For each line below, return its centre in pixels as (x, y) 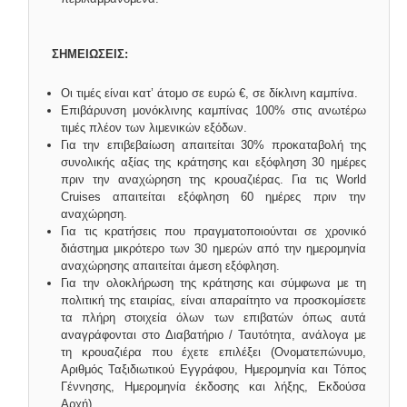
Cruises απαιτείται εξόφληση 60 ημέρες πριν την (213, 197)
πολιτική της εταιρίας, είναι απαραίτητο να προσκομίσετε (213, 300)
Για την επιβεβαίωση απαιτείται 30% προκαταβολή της (213, 145)
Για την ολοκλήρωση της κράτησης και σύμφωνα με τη (213, 283)
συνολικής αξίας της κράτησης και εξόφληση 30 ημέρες (213, 162)
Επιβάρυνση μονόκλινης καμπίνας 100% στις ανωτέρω (213, 110)
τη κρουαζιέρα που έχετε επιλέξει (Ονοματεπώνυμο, (213, 352)
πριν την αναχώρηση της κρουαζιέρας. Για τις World (213, 179)
